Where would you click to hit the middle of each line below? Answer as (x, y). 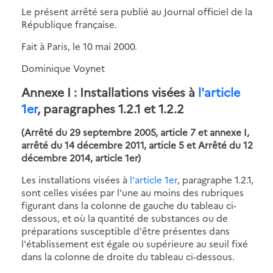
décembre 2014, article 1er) (81, 157)
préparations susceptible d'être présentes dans (126, 230)
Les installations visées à (76, 179)
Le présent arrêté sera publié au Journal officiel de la (137, 11)
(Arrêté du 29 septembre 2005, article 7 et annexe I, (135, 132)
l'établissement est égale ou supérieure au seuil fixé (135, 243)
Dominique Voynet (63, 68)
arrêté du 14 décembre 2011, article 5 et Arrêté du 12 (137, 144)
